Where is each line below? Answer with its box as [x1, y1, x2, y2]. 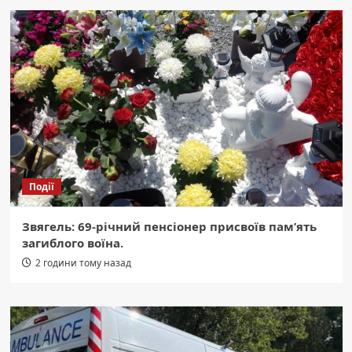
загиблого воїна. [21, 235, 123, 251]
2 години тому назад [35, 256, 131, 270]
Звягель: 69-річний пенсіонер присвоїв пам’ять [21, 218, 317, 235]
